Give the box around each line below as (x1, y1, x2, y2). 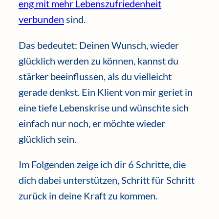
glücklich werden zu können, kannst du (19, 54, 178, 66)
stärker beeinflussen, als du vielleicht (19, 70, 172, 82)
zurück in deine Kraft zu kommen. (19, 190, 157, 202)
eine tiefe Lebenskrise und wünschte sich (19, 101, 189, 113)
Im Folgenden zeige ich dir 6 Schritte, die (19, 158, 186, 171)
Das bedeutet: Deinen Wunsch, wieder (19, 39, 179, 51)
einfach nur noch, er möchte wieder (19, 117, 165, 129)
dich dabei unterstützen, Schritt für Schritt (19, 174, 195, 186)
